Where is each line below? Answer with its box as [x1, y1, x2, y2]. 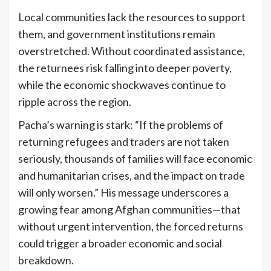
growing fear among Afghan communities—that [18, 203, 241, 217]
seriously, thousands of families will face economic [18, 152, 252, 166]
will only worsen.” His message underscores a [18, 186, 229, 200]
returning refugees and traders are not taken [18, 135, 229, 149]
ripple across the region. [18, 95, 131, 109]
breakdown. [18, 253, 74, 267]
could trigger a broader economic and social [18, 237, 222, 250]
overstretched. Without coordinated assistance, [18, 44, 245, 58]
